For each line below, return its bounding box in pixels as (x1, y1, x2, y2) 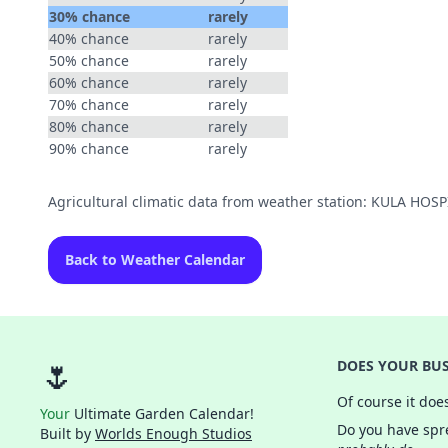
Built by (40, 424, 95, 443)
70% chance (49, 95, 129, 114)
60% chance (49, 73, 129, 92)
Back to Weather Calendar (65, 250, 245, 269)
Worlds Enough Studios (95, 424, 252, 443)
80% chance (49, 117, 129, 136)
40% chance (49, 29, 129, 48)
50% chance (49, 51, 129, 70)
